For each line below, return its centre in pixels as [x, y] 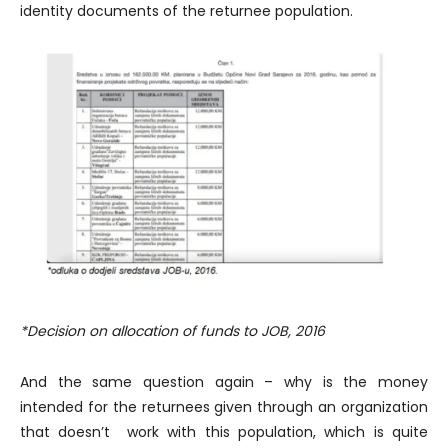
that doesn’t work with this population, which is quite [224, 431]
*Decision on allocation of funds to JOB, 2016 [172, 330]
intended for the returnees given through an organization [224, 406]
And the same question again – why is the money [224, 381]
